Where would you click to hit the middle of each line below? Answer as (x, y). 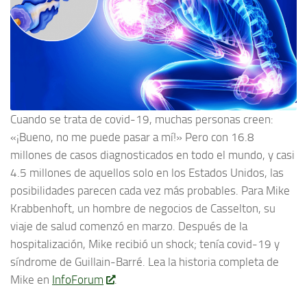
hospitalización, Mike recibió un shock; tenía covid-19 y (145, 244)
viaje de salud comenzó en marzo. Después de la (129, 226)
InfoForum (78, 280)
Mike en (31, 280)
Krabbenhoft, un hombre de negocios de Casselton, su (143, 209)
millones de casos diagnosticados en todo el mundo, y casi (152, 155)
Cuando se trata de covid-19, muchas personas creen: (142, 120)
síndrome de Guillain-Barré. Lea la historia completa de (145, 262)
